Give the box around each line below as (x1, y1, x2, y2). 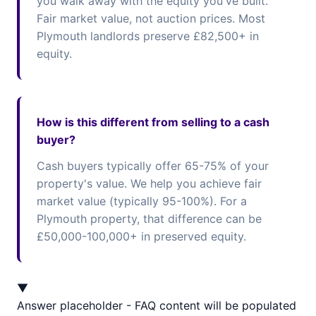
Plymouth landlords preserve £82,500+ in (37, 29, 259, 43)
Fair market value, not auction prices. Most (37, 11, 265, 25)
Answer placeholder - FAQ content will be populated (17, 298, 296, 312)
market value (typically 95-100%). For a (37, 194, 247, 208)
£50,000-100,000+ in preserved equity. (37, 229, 246, 243)
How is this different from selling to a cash (37, 115, 269, 129)
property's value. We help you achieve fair (37, 176, 262, 190)
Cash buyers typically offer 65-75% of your (37, 159, 269, 173)
